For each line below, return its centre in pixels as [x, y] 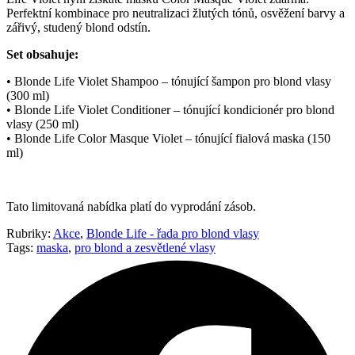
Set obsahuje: [42, 54]
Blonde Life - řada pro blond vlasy [173, 233]
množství [193, 26]
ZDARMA [198, 12]
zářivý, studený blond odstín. [78, 27]
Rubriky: [29, 233]
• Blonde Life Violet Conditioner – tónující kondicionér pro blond [170, 109]
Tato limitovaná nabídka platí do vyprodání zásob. [131, 206]
